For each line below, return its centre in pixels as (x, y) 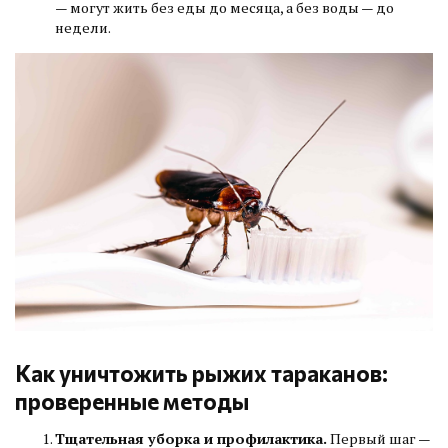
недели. (83, 28)
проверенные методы (132, 400)
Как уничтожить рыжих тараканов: (201, 372)
